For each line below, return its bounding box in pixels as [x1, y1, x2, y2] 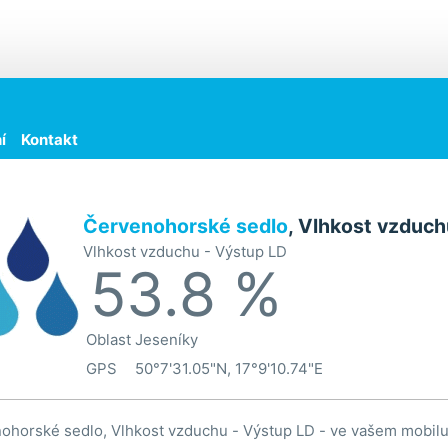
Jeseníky [134, 330, 198, 349]
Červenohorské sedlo [82, 214, 288, 238]
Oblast [85, 330, 131, 349]
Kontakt [20, 129, 78, 149]
